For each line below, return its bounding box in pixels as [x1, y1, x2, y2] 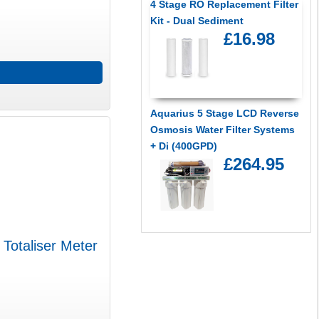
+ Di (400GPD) [150, 140, 217, 152]
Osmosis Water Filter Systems [150, 124, 295, 136]
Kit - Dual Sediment [150, 15, 244, 27]
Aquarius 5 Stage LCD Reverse [150, 108, 299, 120]
